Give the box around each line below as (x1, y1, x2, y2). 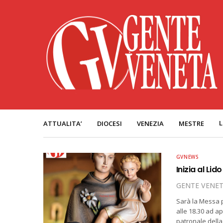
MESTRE (179, 118, 204, 128)
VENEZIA (137, 118, 164, 128)
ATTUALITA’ (43, 118, 82, 128)
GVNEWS (176, 153, 199, 160)
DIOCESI (97, 118, 122, 128)
